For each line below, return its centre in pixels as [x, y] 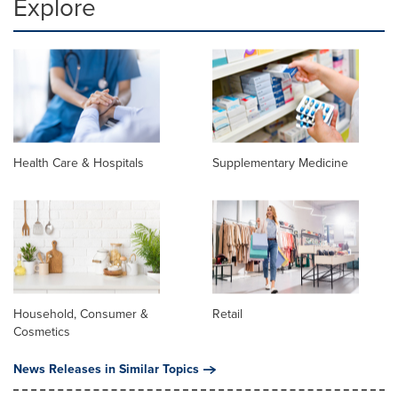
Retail [227, 314]
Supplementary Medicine [280, 163]
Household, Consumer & [81, 314]
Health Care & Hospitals [79, 163]
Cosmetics [42, 332]
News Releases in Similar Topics [106, 370]
